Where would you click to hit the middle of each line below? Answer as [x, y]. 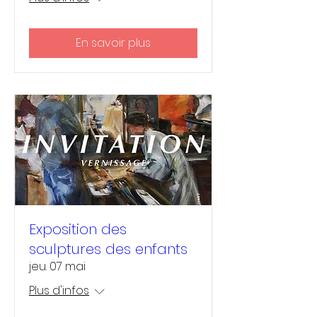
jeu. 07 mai [57, 267]
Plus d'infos [59, 291]
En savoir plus [113, 42]
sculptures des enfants [108, 249]
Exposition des [78, 230]
